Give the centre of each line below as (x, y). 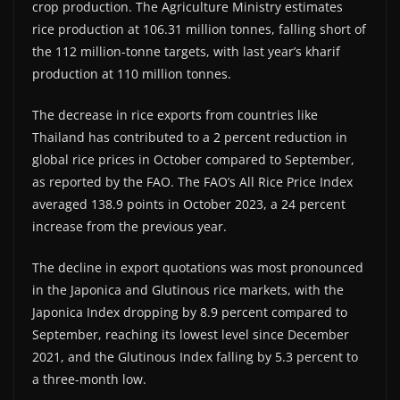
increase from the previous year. (129, 227)
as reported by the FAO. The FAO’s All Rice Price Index (192, 182)
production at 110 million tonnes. (132, 74)
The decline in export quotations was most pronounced (198, 268)
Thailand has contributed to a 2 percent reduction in (190, 137)
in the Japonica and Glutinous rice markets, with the (188, 290)
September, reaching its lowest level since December (191, 335)
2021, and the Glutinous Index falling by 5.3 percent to (195, 357)
